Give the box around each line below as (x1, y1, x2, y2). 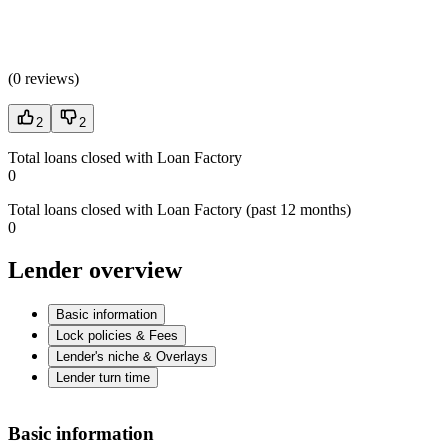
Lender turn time (56, 370, 150, 386)
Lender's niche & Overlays (56, 349, 208, 365)
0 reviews (13, 70, 74, 88)
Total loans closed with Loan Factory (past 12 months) (8, 201, 351, 219)
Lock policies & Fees (56, 328, 178, 344)
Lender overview (8, 257, 182, 284)
